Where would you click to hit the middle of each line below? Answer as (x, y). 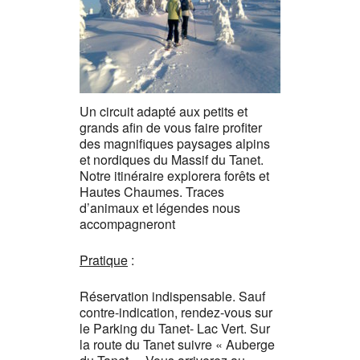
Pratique (104, 260)
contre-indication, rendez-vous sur (176, 312)
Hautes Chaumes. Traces (152, 192)
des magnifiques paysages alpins (175, 143)
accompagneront (127, 224)
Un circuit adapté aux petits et (164, 111)
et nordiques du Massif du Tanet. (172, 160)
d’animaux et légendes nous (160, 208)
